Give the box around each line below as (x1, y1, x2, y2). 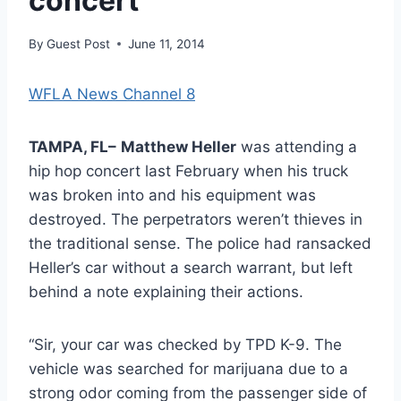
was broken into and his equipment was (29, 185, 316, 204)
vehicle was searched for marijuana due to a (29, 359, 348, 378)
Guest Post (47, 36, 111, 51)
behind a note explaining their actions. (29, 282, 303, 301)
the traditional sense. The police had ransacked (29, 234, 371, 252)
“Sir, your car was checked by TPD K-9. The (29, 335, 342, 354)
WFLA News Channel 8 (29, 84, 195, 103)
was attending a (236, 137, 357, 156)
